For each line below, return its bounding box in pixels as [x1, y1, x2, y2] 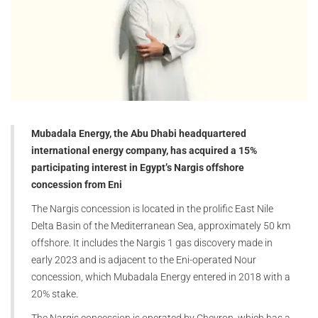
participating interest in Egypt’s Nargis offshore [31, 161, 244, 173]
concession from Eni [31, 178, 122, 190]
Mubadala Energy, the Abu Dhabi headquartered [31, 127, 246, 139]
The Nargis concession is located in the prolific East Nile [31, 202, 273, 214]
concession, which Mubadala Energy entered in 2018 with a [31, 270, 290, 283]
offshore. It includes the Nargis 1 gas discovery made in [31, 236, 273, 248]
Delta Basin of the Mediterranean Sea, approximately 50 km [31, 219, 290, 231]
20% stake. [31, 287, 78, 300]
